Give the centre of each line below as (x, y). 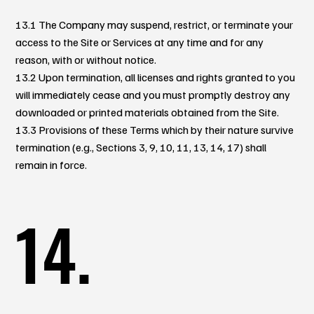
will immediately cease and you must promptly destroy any (153, 94)
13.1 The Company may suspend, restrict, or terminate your (155, 24)
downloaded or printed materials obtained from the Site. (148, 112)
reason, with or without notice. (86, 59)
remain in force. (52, 164)
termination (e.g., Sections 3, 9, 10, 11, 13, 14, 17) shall (141, 147)
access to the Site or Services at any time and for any (140, 42)
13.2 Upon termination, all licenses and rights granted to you (156, 77)
